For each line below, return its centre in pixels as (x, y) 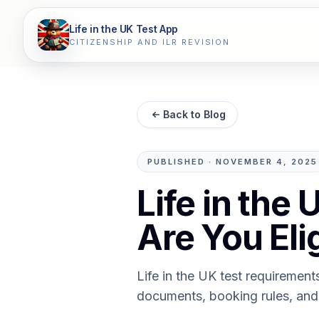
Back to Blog (194, 114)
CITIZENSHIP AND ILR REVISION (150, 42)
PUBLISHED (177, 162)
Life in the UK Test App (124, 29)
